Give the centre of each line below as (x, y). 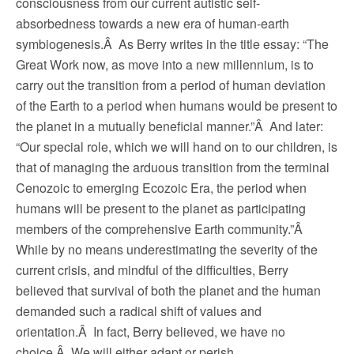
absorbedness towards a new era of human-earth (153, 23)
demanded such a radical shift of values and (139, 311)
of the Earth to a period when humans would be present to (177, 105)
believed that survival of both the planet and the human (168, 290)
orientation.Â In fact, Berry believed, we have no (151, 331)
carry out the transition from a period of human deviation (171, 85)
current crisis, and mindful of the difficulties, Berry (152, 270)
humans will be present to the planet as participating (161, 208)
